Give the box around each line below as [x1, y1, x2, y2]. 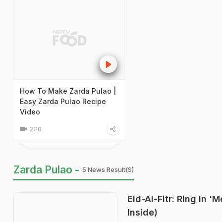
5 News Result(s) [82, 165, 134, 173]
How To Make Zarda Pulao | [20, 86, 116, 95]
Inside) [127, 207, 158, 218]
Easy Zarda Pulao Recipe [20, 97, 106, 106]
